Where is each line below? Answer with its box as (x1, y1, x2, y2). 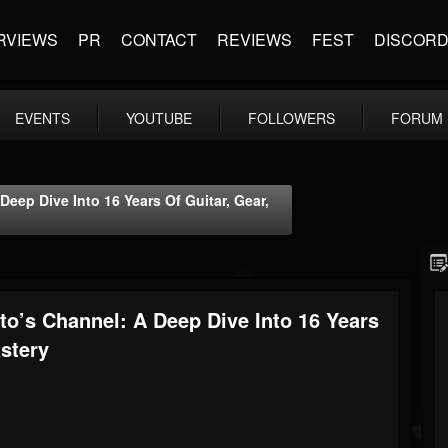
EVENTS (15, 108, 70, 128)
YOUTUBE (126, 108, 192, 128)
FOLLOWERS (248, 108, 335, 128)
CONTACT (121, 28, 197, 51)
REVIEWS (217, 28, 292, 51)
